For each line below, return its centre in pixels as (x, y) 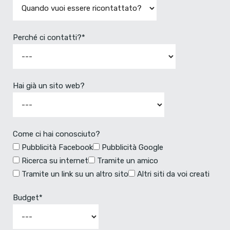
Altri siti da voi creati (173, 174)
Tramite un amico (128, 161)
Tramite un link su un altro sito (75, 174)
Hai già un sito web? (49, 86)
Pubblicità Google (132, 147)
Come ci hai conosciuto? (56, 134)
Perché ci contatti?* (49, 37)
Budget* (28, 198)
